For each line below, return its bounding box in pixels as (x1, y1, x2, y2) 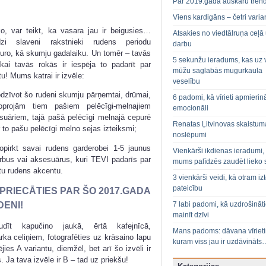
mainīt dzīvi (173, 211, 209, 220)
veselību (173, 77, 200, 86)
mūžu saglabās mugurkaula (173, 66, 262, 75)
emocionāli (173, 104, 208, 113)
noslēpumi (173, 131, 207, 140)
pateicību (173, 184, 202, 193)
